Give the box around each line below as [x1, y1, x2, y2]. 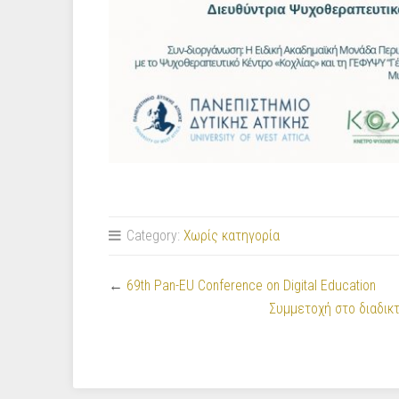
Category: [123, 226, 183, 244]
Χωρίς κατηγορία [183, 226, 280, 244]
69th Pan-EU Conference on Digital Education [126, 276, 376, 294]
